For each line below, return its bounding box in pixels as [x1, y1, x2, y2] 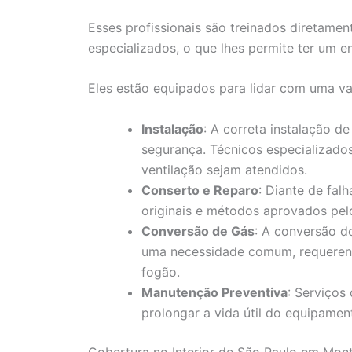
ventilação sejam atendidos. [141, 161, 307, 178]
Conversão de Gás [141, 222, 255, 239]
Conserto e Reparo [141, 181, 258, 198]
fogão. [141, 263, 180, 280]
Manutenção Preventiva [141, 284, 288, 300]
